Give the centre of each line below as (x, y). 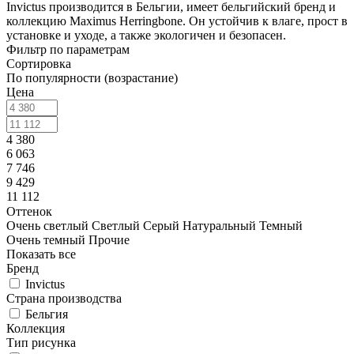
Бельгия (47, 314)
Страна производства (64, 298)
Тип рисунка (41, 342)
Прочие (109, 239)
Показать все (41, 254)
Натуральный (219, 225)
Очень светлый (47, 225)
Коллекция (36, 328)
